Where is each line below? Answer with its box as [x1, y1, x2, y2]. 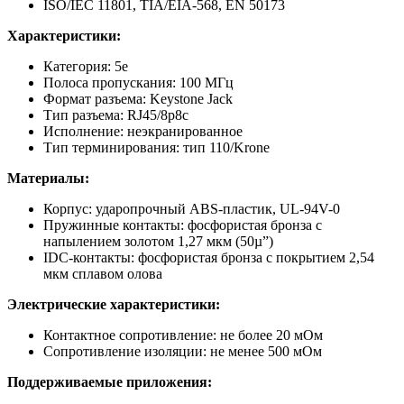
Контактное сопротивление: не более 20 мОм [43, 326, 323, 343]
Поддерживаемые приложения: [7, 373, 212, 390]
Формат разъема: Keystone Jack [43, 90, 233, 106]
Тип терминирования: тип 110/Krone [43, 139, 270, 155]
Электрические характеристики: [7, 296, 220, 312]
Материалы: [7, 170, 89, 186]
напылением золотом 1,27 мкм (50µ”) [43, 233, 273, 249]
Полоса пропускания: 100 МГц [43, 74, 234, 90]
